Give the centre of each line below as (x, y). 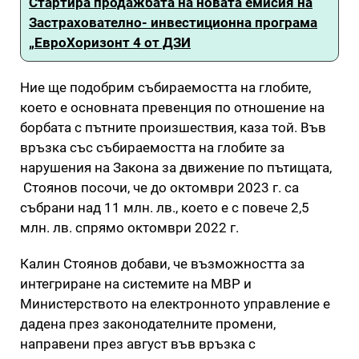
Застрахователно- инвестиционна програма (173, 22)
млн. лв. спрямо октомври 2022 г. (129, 227)
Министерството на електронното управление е (175, 303)
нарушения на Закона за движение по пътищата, (176, 167)
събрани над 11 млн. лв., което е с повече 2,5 (165, 207)
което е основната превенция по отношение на (172, 107)
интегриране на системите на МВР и (136, 283)
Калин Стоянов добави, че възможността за (162, 263)
